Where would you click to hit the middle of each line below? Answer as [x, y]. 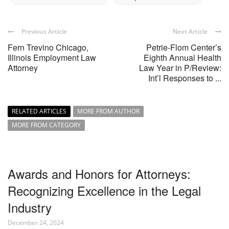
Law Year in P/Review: [180, 68]
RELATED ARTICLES [39, 111]
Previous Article [44, 32]
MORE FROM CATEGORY [46, 125]
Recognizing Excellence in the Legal [104, 191]
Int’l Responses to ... [185, 78]
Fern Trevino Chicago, [48, 48]
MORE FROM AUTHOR [108, 111]
